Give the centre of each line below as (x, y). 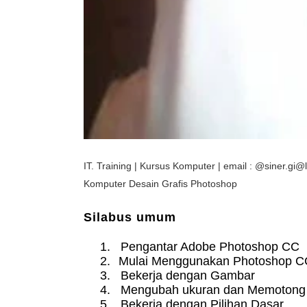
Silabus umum (130, 218)
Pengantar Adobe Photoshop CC (210, 247)
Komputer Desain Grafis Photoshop (160, 184)
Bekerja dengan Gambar (188, 276)
